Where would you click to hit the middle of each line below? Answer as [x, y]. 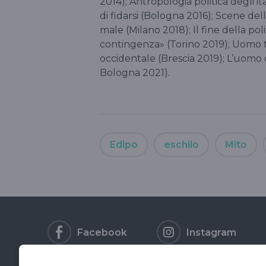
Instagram [211, 232]
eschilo [181, 144]
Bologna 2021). [135, 72]
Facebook [102, 232]
